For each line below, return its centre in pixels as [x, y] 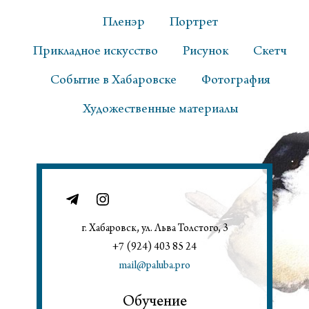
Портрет [193, 22]
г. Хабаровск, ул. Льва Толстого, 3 [154, 229]
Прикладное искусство [96, 51]
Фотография [236, 80]
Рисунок [206, 51]
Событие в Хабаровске [113, 80]
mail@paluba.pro [154, 266]
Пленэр [123, 22]
